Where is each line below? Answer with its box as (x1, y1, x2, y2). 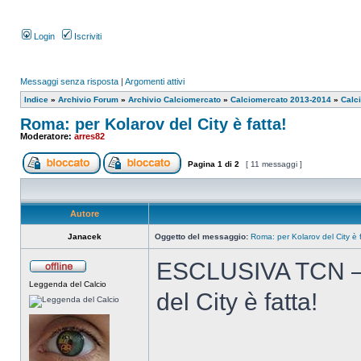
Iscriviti (72, 31, 102, 41)
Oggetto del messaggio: (155, 232, 248, 241)
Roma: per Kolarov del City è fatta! (20, 115, 287, 133)
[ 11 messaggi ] (243, 160, 305, 168)
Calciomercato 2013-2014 (230, 95, 331, 104)
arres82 (74, 131, 105, 141)
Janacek (68, 232, 102, 241)
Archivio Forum (58, 95, 118, 104)
